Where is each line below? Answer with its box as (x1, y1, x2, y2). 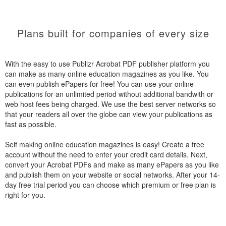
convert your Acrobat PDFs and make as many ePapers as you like (5, 159, 219, 169)
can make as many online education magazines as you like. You (5, 69, 209, 79)
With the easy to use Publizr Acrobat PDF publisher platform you (5, 59, 210, 69)
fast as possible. (5, 119, 56, 129)
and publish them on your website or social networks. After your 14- (5, 169, 220, 180)
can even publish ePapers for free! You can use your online (5, 79, 194, 89)
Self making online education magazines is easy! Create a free (5, 139, 204, 149)
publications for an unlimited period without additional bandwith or (5, 89, 213, 99)
